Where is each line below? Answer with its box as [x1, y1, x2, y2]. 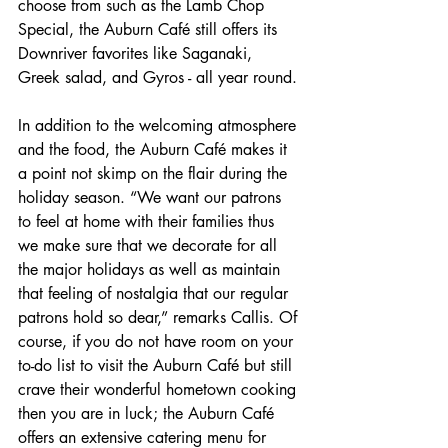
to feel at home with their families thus [18, 211, 279, 233]
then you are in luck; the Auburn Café [18, 403, 279, 425]
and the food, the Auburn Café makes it [18, 139, 292, 161]
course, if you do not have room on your [18, 331, 298, 353]
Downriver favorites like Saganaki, [18, 43, 257, 65]
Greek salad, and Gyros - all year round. [18, 67, 302, 89]
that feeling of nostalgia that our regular [18, 283, 293, 305]
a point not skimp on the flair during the [18, 163, 292, 185]
